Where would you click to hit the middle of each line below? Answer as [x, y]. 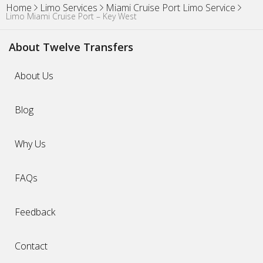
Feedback [35, 212]
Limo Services [69, 8]
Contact [31, 246]
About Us [34, 76]
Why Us [30, 144]
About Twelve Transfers [71, 47]
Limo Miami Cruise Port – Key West [71, 16]
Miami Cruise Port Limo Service [171, 8]
